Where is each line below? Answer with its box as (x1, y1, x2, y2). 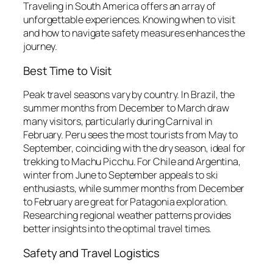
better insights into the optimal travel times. (23, 222, 212, 236)
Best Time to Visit (23, 62, 112, 79)
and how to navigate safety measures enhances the (23, 26, 246, 40)
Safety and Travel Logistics (23, 244, 160, 261)
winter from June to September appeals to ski (23, 168, 218, 182)
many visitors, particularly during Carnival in (23, 115, 213, 129)
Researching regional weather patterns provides (23, 208, 232, 222)
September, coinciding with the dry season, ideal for (23, 141, 246, 155)
